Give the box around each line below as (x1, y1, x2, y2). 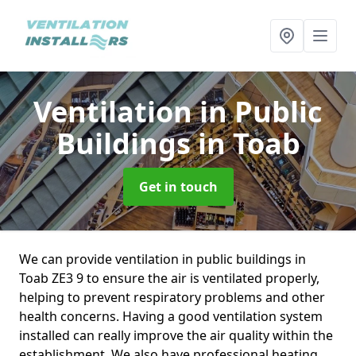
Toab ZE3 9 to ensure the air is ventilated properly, (19, 269, 319, 287)
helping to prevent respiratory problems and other (19, 288, 325, 306)
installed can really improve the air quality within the (19, 327, 333, 344)
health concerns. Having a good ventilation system (19, 308, 323, 325)
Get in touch (138, 178, 218, 195)
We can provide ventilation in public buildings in (19, 250, 306, 268)
